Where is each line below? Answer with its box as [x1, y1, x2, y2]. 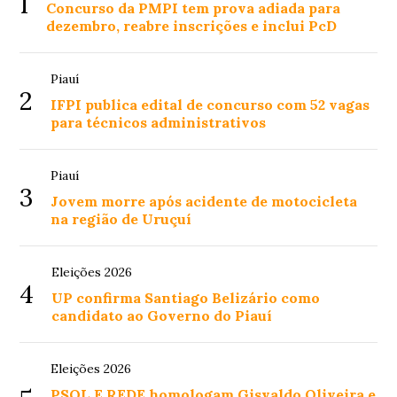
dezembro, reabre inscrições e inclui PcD [46, 17, 338, 35]
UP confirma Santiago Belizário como [51, 289, 321, 307]
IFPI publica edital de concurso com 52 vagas [51, 96, 370, 114]
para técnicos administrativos [51, 113, 267, 132]
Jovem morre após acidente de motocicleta [51, 192, 358, 211]
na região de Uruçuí [51, 210, 192, 229]
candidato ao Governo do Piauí [51, 307, 273, 325]
